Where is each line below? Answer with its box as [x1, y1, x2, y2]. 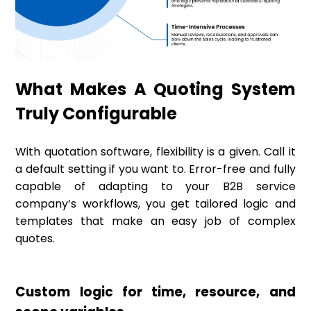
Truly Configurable [15, 102, 178, 126]
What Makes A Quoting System [15, 78, 296, 101]
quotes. [15, 230, 56, 247]
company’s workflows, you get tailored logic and [15, 196, 296, 212]
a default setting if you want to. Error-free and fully [15, 161, 296, 178]
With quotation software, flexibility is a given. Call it [15, 144, 296, 160]
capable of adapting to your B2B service [15, 178, 296, 195]
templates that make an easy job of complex [15, 213, 296, 230]
